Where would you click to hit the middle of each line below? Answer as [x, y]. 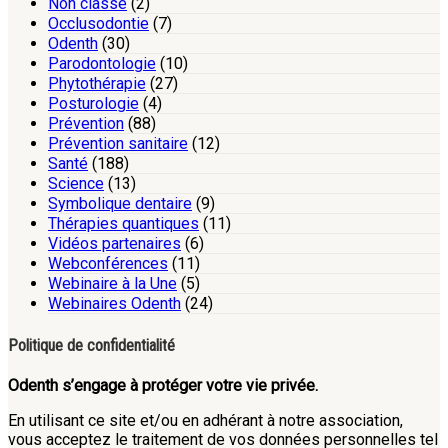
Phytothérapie [97, 84]
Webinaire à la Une [112, 284]
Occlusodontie [98, 24]
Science [76, 184]
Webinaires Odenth [114, 304]
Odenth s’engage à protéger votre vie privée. [163, 385]
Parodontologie [102, 64]
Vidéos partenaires [114, 244]
